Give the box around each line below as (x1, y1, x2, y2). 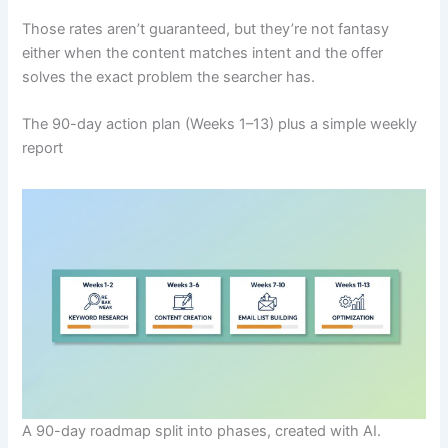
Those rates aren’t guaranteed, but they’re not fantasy (22, 19, 390, 38)
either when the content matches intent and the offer (22, 43, 384, 62)
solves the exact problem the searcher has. (22, 67, 316, 86)
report (22, 138, 64, 157)
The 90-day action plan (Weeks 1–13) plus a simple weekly (22, 114, 418, 133)
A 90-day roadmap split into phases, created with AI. (22, 422, 382, 441)
